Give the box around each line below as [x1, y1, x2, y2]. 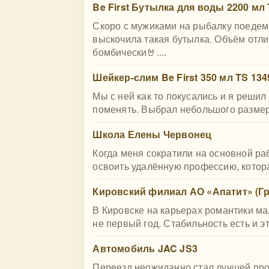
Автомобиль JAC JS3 [92, 241, 198, 255]
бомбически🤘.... [92, 45, 167, 59]
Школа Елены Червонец [92, 127, 212, 141]
